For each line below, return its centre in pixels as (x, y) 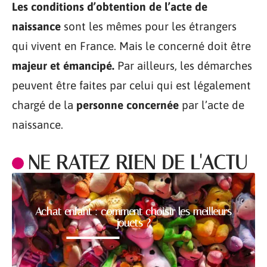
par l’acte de (213, 105)
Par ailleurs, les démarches (185, 65)
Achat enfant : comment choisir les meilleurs (133, 211)
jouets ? (133, 223)
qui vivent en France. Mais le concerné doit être (131, 46)
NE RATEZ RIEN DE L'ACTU (137, 162)
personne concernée (129, 105)
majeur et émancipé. (65, 65)
